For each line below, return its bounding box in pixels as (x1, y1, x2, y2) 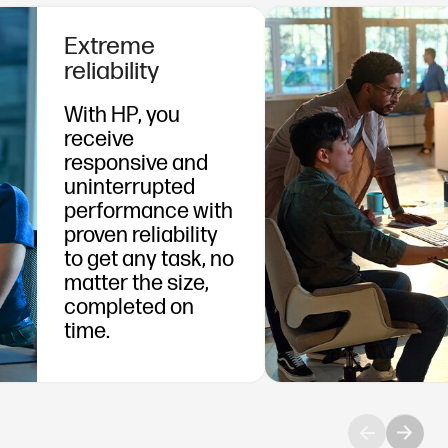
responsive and (64, 150, 209, 178)
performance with (64, 198, 234, 226)
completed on (64, 294, 195, 322)
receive (64, 126, 135, 154)
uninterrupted (64, 174, 196, 202)
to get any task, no (64, 246, 235, 274)
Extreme (64, 31, 156, 63)
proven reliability (64, 222, 219, 250)
